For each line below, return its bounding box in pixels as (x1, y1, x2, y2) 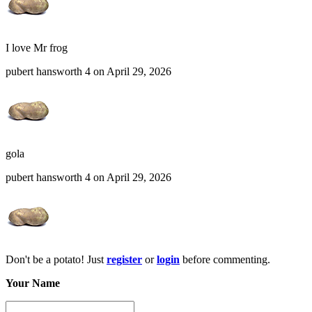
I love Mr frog (6, 42, 68, 54)
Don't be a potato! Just (6, 253, 107, 266)
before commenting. (180, 253, 270, 266)
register (107, 253, 142, 266)
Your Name (6, 277, 60, 290)
